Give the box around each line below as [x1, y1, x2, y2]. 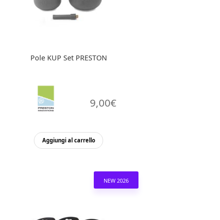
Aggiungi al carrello [42, 137, 95, 144]
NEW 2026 [103, 176, 129, 184]
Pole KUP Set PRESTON [30, 53, 107, 62]
